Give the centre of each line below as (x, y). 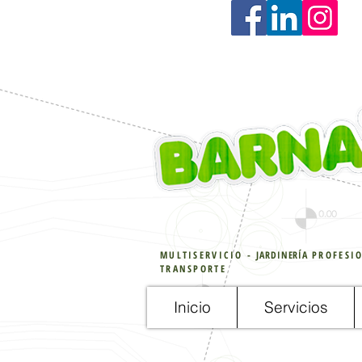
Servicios (296, 307)
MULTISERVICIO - (208, 255)
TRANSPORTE (193, 269)
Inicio (192, 307)
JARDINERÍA (282, 255)
